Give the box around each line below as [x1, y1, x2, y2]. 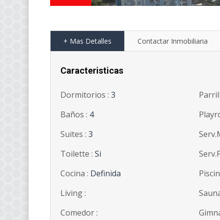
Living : [60, 188, 86, 199]
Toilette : [60, 148, 95, 160]
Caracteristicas [60, 65, 123, 76]
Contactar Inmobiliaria [137, 36, 208, 46]
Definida [90, 168, 121, 179]
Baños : [60, 109, 89, 120]
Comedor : [60, 207, 98, 219]
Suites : [60, 129, 88, 140]
